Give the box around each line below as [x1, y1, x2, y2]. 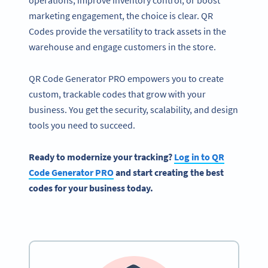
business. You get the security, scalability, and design [29, 103, 238, 115]
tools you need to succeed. [29, 118, 135, 131]
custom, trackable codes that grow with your [29, 87, 206, 100]
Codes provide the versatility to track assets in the [29, 25, 226, 38]
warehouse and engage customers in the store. [29, 41, 216, 53]
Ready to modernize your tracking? [29, 150, 174, 163]
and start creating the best [114, 166, 224, 178]
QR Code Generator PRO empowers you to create [29, 72, 224, 84]
